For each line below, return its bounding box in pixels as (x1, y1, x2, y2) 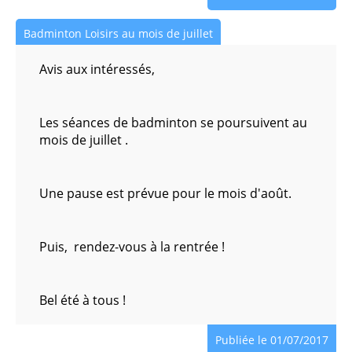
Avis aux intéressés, (39, 60, 155, 78)
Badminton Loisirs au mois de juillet (24, 26, 213, 41)
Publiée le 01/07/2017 (215, 332, 328, 347)
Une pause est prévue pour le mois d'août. (39, 185, 291, 202)
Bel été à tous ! (39, 291, 126, 309)
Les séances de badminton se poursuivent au (39, 114, 307, 131)
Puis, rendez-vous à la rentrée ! (39, 238, 225, 255)
